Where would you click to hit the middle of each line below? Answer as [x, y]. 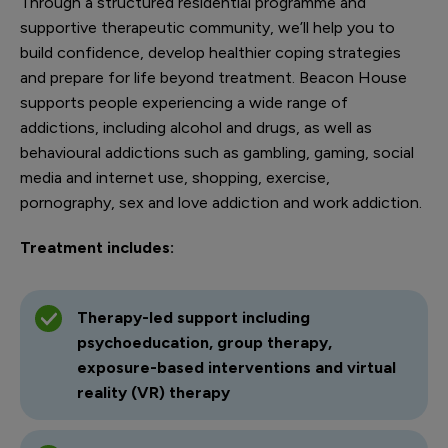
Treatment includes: [97, 247]
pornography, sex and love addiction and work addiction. [221, 202]
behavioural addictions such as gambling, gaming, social [217, 152]
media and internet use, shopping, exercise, [175, 177]
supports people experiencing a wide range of [184, 102]
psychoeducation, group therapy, [204, 342]
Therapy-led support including [193, 317]
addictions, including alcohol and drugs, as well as [196, 127]
